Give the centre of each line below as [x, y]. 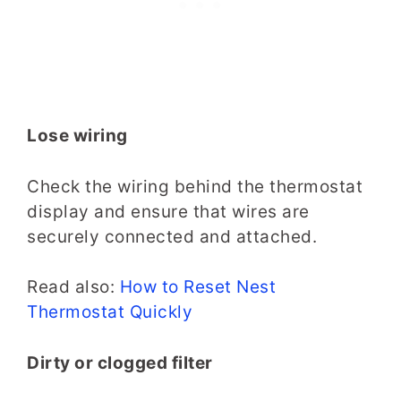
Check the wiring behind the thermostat [195, 186]
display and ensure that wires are [168, 211]
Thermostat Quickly [110, 312]
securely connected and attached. [172, 236]
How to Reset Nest [197, 287]
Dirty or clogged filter [120, 363]
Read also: [73, 287]
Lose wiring [77, 136]
